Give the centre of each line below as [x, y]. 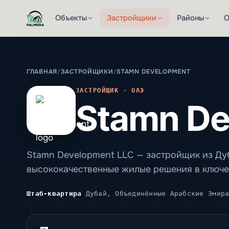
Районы [190, 18]
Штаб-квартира [54, 193]
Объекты [71, 18]
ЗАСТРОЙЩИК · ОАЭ [110, 90]
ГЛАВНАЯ [42, 72]
